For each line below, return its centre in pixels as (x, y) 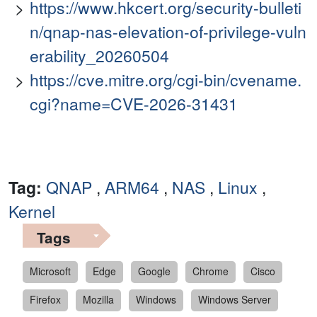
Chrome (211, 271)
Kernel (32, 212)
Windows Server (235, 300)
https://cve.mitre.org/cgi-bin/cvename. (166, 80)
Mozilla (98, 300)
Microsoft (50, 271)
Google (154, 271)
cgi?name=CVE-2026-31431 (134, 104)
